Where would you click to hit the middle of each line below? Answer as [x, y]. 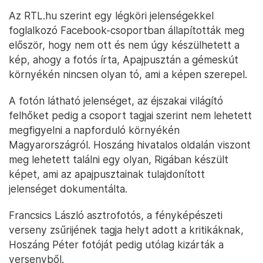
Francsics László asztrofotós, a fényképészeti [116, 215]
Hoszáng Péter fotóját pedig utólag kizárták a [116, 245]
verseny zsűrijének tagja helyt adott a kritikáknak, [126, 230]
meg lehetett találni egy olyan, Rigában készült [119, 159]
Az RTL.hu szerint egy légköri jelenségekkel [111, 16]
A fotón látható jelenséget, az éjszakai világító [116, 101]
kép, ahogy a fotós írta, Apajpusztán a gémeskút [124, 60]
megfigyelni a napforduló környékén [94, 130]
